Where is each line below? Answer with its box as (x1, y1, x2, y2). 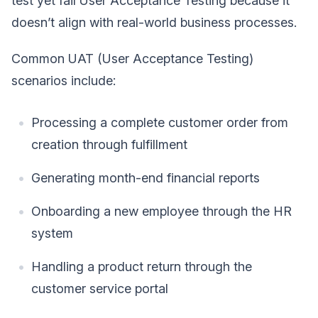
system (31, 225, 73, 241)
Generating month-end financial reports (31, 170, 260, 185)
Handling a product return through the (31, 258, 252, 274)
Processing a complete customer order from (31, 114, 288, 130)
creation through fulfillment (31, 136, 187, 152)
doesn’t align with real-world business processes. (11, 14, 297, 30)
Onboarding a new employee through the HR (31, 203, 292, 219)
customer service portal (31, 280, 168, 296)
